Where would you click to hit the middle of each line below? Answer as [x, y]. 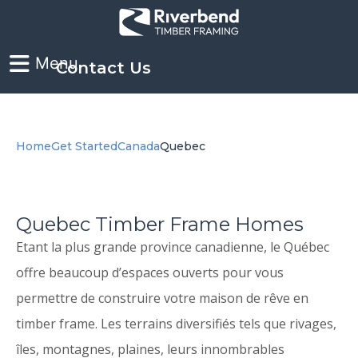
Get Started [84, 147]
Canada [139, 147]
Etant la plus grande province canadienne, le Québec [173, 247]
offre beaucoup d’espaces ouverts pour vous [150, 273]
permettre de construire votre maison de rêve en [162, 298]
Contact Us [103, 68]
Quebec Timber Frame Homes [160, 225]
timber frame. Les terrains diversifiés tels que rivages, [176, 324]
